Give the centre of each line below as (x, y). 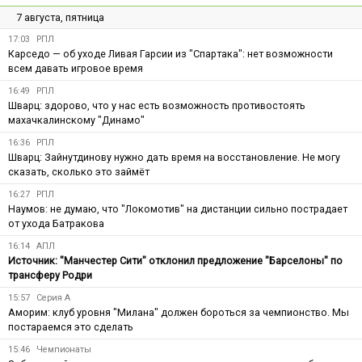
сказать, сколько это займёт (79, 171)
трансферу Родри (50, 275)
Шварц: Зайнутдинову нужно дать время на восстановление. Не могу (174, 157)
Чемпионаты (64, 349)
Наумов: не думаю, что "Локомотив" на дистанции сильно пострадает (178, 208)
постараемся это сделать (71, 326)
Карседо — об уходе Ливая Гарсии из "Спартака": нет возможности (170, 53)
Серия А (53, 297)
